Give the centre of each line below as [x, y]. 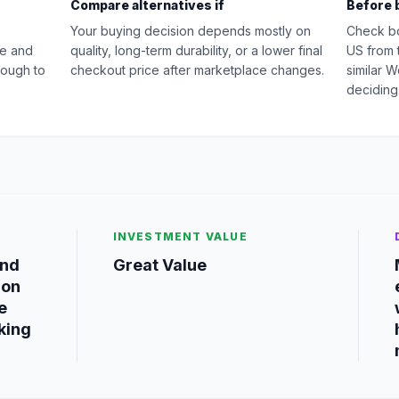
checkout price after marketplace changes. [197, 69]
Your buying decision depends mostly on [191, 30]
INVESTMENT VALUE [180, 236]
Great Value [159, 265]
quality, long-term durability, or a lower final [196, 50]
